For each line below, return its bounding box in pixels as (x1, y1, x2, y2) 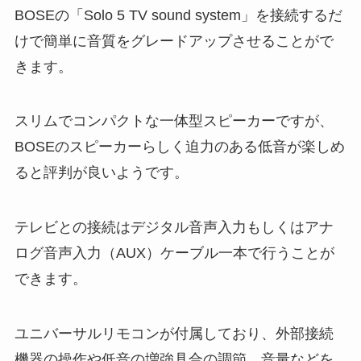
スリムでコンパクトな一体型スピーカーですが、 (14, 113, 334, 130)
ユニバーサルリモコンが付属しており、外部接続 (14, 325, 334, 342)
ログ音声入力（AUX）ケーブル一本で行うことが (14, 245, 334, 262)
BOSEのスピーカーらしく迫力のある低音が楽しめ (14, 139, 345, 156)
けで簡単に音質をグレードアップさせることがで (14, 32, 334, 49)
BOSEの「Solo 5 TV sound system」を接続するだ (14, 6, 342, 23)
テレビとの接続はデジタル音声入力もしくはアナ (14, 219, 334, 236)
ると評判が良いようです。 (14, 164, 189, 181)
